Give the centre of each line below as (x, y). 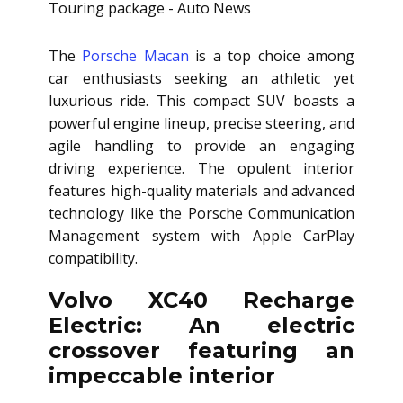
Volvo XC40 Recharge (201, 300)
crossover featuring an (201, 351)
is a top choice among (272, 56)
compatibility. (93, 259)
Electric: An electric (201, 326)
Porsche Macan (135, 56)
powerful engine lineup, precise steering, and (201, 124)
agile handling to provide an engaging (201, 146)
